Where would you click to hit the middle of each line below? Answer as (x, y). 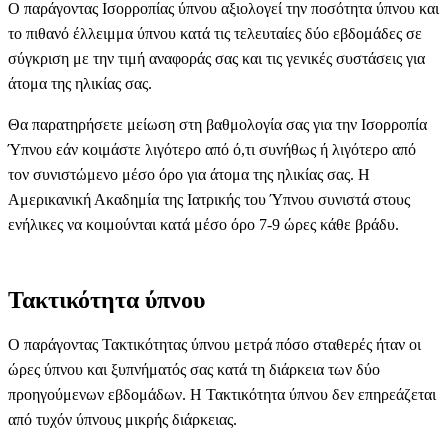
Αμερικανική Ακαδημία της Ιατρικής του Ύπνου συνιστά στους (209, 199)
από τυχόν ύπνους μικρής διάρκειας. (122, 419)
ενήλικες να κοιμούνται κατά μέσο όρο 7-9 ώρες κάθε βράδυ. (203, 224)
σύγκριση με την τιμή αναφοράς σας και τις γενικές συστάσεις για (216, 58)
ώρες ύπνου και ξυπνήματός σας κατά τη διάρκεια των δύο (194, 369)
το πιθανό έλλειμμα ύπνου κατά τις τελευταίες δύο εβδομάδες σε (215, 33)
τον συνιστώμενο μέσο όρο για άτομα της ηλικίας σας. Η (189, 174)
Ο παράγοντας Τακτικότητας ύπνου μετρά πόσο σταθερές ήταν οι (214, 344)
